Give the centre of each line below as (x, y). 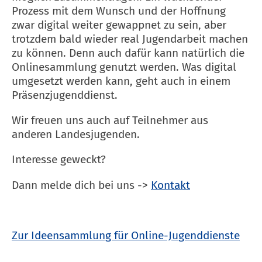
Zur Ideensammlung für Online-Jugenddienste (126, 235)
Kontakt (170, 185)
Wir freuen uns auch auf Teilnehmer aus (110, 120)
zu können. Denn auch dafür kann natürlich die (128, 53)
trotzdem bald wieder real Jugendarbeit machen (130, 39)
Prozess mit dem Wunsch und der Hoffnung (119, 11)
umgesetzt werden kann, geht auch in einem (121, 81)
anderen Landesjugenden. (76, 135)
